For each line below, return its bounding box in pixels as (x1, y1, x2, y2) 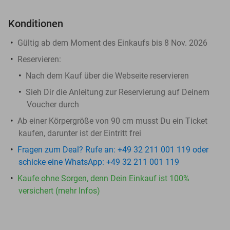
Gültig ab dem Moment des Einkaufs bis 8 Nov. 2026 (17, 37, 207, 48)
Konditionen (8, 17, 63, 30)
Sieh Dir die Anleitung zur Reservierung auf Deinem (26, 87, 209, 97)
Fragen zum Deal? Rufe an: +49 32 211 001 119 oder (17, 144, 208, 155)
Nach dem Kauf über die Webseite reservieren (26, 70, 189, 81)
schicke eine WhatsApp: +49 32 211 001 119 (18, 157, 179, 167)
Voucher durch (27, 99, 79, 109)
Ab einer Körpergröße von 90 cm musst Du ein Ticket (17, 116, 207, 126)
